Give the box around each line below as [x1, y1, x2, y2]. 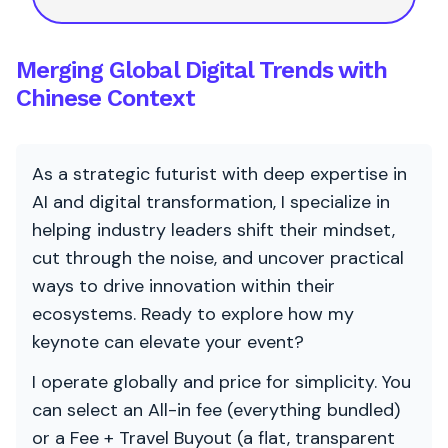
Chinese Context [16, 84, 195, 112]
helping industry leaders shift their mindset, [32, 218, 395, 242]
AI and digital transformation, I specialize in [32, 190, 390, 214]
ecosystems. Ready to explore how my [32, 302, 354, 326]
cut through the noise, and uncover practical [32, 246, 404, 270]
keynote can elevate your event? [32, 330, 304, 354]
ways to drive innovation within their [32, 274, 335, 298]
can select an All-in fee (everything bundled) [32, 398, 400, 422]
